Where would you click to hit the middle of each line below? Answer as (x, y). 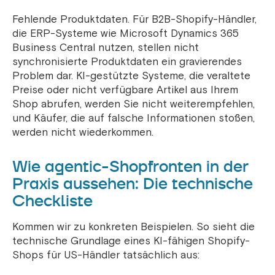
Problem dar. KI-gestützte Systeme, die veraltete (131, 76)
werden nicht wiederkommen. (83, 133)
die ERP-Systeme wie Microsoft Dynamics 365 (126, 34)
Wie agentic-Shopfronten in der (130, 167)
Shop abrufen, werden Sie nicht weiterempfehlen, (134, 104)
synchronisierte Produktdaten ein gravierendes (127, 62)
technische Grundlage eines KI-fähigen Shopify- (131, 241)
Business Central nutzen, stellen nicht (106, 48)
